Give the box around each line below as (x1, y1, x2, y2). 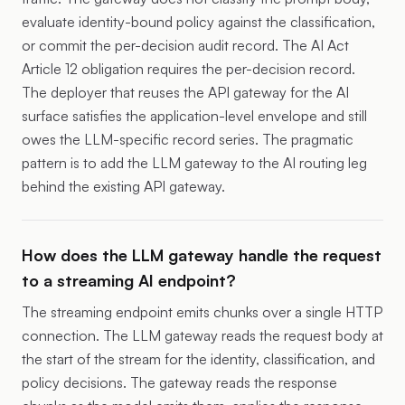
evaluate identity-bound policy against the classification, (22, 13, 375, 31)
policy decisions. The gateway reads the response (22, 373, 337, 391)
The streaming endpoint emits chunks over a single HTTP (22, 303, 382, 321)
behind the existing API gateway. (22, 177, 225, 195)
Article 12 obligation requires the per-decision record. (22, 60, 355, 78)
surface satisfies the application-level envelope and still (22, 107, 367, 125)
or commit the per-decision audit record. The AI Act (22, 36, 349, 54)
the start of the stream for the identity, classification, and (22, 350, 375, 368)
